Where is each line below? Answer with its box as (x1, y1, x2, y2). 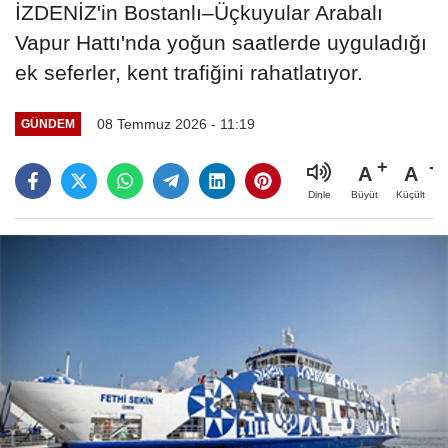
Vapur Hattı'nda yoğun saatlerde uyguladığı (15, 30, 427, 54)
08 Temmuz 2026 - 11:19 (96, 115, 255, 132)
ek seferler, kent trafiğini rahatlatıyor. (15, 60, 363, 84)
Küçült (396, 188, 425, 200)
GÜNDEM (20, 117, 75, 131)
